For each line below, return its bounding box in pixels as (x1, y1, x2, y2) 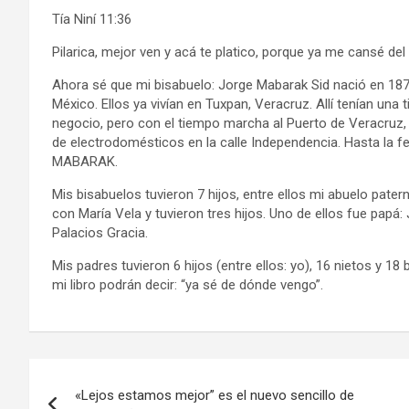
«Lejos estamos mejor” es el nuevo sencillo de (75, 386, 354, 404)
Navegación (28, 358, 182, 393)
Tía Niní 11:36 (52, 10, 131, 27)
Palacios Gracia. (52, 224, 148, 241)
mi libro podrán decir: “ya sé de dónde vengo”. (52, 276, 323, 293)
